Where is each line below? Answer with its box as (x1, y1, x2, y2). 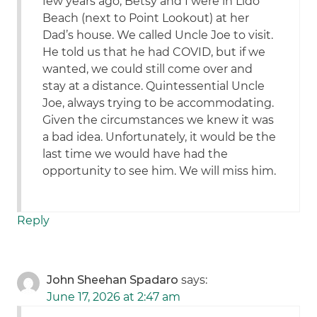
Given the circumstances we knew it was (42, 113, 275, 127)
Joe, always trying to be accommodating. (42, 96, 275, 110)
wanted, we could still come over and (42, 62, 253, 76)
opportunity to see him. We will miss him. (42, 164, 277, 178)
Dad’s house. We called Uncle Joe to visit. (42, 28, 274, 42)
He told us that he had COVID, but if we (42, 45, 266, 59)
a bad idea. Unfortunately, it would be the (42, 130, 277, 144)
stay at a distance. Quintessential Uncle (42, 79, 265, 93)
